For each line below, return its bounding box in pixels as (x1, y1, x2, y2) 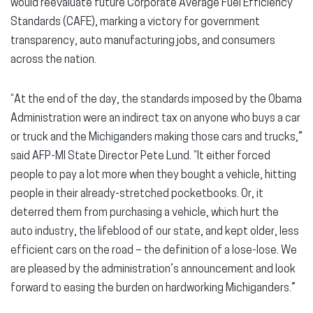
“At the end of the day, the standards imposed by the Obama (10, 94, 302, 105)
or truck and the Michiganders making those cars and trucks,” (10, 132, 303, 143)
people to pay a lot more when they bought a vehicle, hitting (10, 170, 296, 181)
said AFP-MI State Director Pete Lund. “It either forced (10, 151, 270, 162)
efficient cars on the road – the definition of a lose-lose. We (10, 245, 297, 256)
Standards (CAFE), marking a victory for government (10, 17, 260, 28)
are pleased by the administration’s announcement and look (10, 264, 296, 275)
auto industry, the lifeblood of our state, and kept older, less (10, 226, 299, 238)
